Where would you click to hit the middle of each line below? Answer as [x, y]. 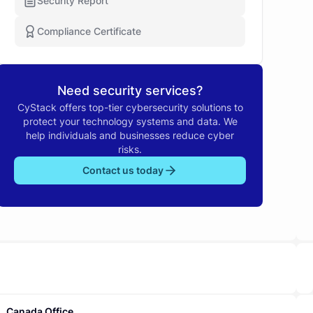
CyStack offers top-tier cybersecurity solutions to [130, 107]
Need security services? [130, 90]
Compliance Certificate [89, 31]
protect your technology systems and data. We [130, 121]
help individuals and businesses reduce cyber [130, 135]
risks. [130, 149]
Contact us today [123, 170]
